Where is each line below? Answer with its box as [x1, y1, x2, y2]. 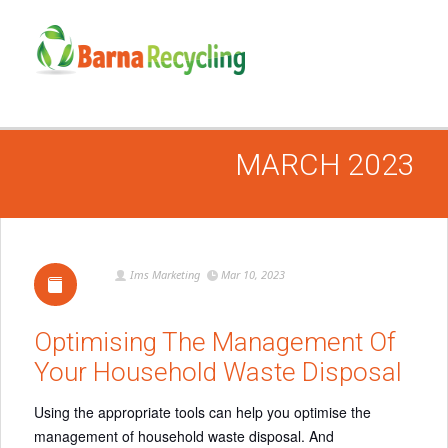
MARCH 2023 [235, 147, 415, 182]
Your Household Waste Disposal [34, 357, 402, 387]
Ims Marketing [130, 267, 200, 282]
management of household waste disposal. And [34, 426, 334, 446]
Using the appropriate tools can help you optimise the [34, 402, 371, 422]
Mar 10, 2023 [221, 267, 285, 282]
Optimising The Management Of [34, 327, 396, 357]
